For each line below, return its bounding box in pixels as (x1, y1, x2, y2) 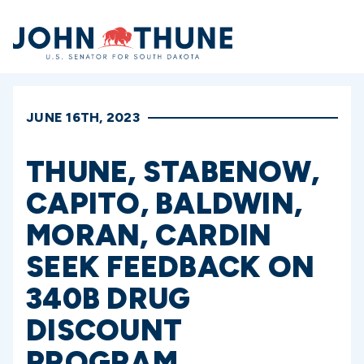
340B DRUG (26, 281, 191, 316)
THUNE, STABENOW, (26, 154, 319, 189)
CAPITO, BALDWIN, (26, 186, 302, 221)
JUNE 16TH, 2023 (26, 110, 140, 125)
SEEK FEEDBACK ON (26, 249, 314, 284)
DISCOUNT (26, 313, 182, 348)
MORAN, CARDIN (26, 218, 272, 253)
